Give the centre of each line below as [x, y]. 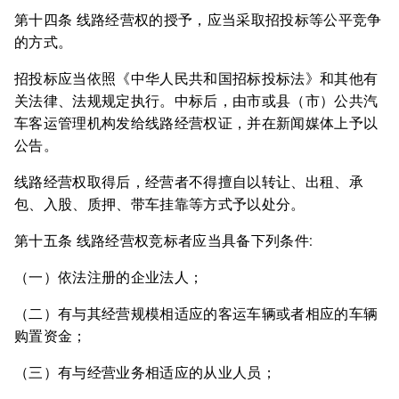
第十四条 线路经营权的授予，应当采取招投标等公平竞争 [198, 20]
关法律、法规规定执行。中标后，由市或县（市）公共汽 [196, 101]
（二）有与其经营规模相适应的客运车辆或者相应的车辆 [196, 314]
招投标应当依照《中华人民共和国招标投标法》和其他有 [196, 79]
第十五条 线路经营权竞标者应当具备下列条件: [164, 241]
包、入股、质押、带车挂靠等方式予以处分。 [160, 204]
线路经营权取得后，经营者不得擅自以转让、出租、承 [189, 182]
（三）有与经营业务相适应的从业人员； [145, 373]
